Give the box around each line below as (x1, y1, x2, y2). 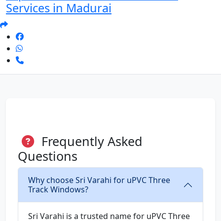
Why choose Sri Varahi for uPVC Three (28, 175, 170, 186)
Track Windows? (28, 184, 88, 195)
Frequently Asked (38, 133, 143, 150)
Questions (18, 147, 77, 165)
